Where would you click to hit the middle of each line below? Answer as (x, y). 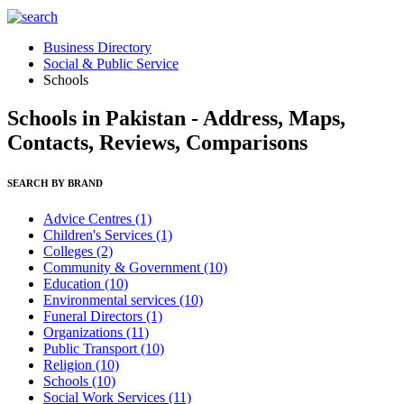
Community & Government (124, 267)
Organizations (85, 332)
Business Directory (97, 47)
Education (74, 283)
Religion (69, 364)
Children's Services (100, 234)
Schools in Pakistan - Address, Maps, (176, 118)
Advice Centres (89, 218)
